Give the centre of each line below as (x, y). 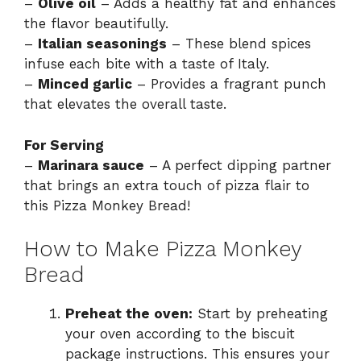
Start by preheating (260, 314)
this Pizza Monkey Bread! (107, 205)
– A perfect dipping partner (238, 165)
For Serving (64, 145)
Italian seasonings (102, 44)
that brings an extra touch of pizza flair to (167, 185)
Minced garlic (85, 84)
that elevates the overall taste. (125, 104)
